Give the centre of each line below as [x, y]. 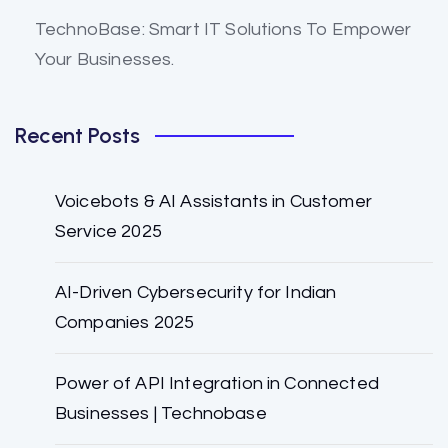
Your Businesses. [105, 59]
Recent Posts [77, 135]
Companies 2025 [125, 322]
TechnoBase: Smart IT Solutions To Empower [223, 29]
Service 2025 [108, 231]
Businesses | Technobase [161, 413]
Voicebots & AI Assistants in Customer [213, 201]
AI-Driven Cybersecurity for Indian [196, 292]
